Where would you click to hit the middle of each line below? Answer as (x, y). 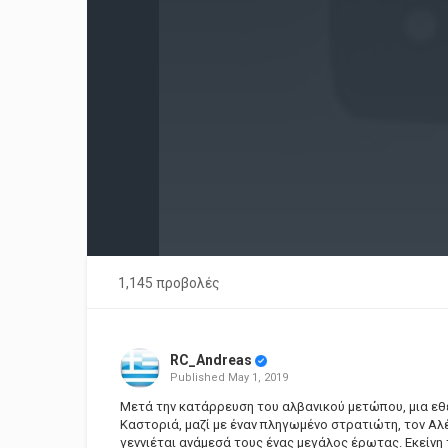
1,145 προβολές (169, 283)
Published (198, 377)
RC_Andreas (210, 360)
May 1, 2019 (257, 377)
